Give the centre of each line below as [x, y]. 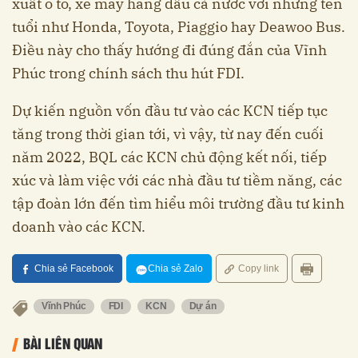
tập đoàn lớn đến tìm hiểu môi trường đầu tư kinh [178, 203]
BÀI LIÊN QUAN [63, 342]
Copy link [259, 268]
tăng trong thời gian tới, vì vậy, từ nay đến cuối [168, 133]
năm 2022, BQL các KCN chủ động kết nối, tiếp [169, 157]
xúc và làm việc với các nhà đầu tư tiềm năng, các [177, 180]
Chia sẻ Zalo [175, 268]
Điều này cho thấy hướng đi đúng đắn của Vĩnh [169, 50]
